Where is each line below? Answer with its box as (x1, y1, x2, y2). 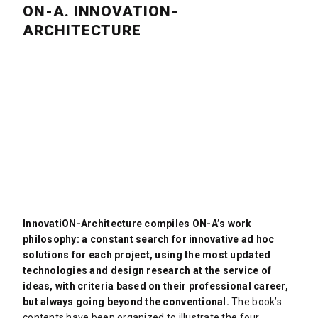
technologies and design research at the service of (22, 265, 272, 277)
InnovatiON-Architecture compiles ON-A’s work (22, 218, 252, 230)
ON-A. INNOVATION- (22, 2, 179, 20)
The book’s (231, 296, 282, 308)
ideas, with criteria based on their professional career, (22, 280, 288, 292)
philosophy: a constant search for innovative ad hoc (22, 234, 275, 246)
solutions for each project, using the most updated (22, 249, 271, 261)
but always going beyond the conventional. (22, 296, 232, 308)
